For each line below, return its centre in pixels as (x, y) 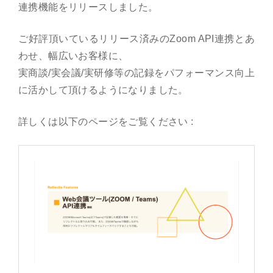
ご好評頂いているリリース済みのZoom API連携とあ (136, 39)
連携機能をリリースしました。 (88, 7)
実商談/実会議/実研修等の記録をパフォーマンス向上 (136, 73)
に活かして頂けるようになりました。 (103, 90)
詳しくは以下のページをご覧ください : (106, 122)
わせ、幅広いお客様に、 (73, 56)
